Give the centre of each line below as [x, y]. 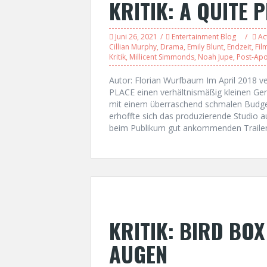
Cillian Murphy [133, 47]
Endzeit [239, 47]
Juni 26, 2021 [136, 37]
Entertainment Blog [204, 37]
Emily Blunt [205, 47]
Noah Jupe [215, 57]
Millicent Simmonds [162, 57]
